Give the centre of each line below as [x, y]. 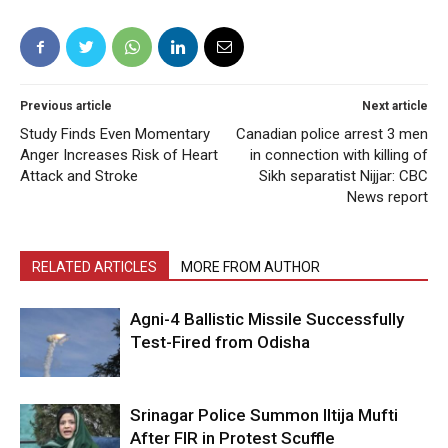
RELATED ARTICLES [94, 266]
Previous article [66, 105]
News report [387, 196]
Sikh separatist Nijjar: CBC [343, 175]
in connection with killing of [339, 154]
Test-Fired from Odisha [220, 341]
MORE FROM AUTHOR [250, 266]
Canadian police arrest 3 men [332, 133]
